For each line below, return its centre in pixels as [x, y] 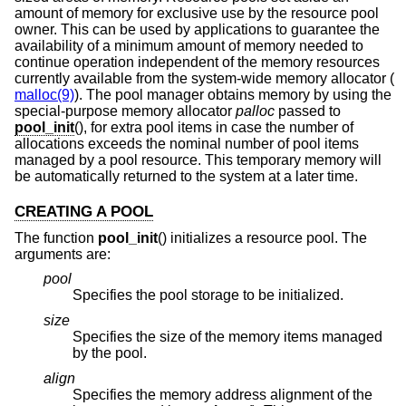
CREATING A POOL [84, 211]
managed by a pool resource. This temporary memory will [198, 159]
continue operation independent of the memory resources [197, 62]
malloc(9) [44, 94]
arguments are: [63, 254]
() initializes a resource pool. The [262, 237]
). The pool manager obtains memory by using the [233, 94]
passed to [308, 111]
